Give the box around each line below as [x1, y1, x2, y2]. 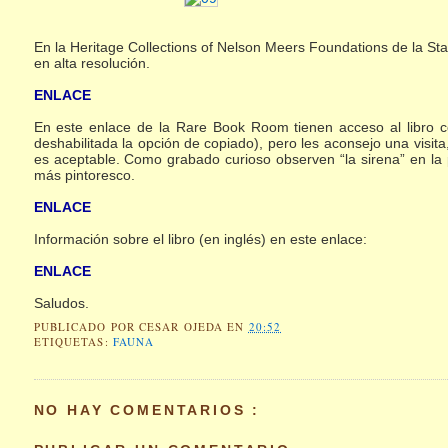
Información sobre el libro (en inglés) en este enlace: [33, 230, 367, 247]
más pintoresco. [33, 166, 135, 183]
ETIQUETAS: [33, 334, 113, 350]
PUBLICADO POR [33, 319, 140, 335]
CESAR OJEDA [139, 319, 228, 335]
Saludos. [33, 294, 89, 311]
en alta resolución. [33, 54, 150, 71]
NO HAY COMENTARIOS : [33, 401, 261, 418]
